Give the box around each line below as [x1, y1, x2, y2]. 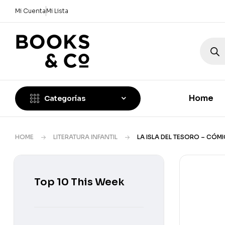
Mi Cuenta [15, 7, 46, 15]
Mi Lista [46, 7, 68, 15]
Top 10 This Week [34, 175, 125, 188]
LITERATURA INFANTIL [53, 133, 118, 141]
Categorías [44, 93, 85, 103]
